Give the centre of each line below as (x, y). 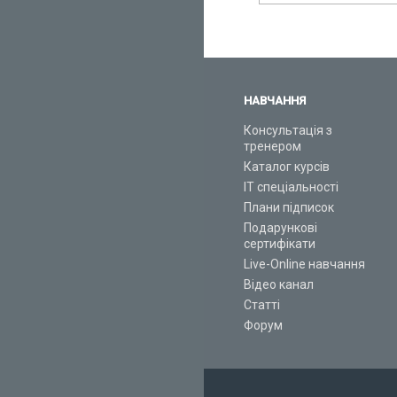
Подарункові (280, 228)
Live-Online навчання (304, 265)
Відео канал (279, 285)
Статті (262, 305)
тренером (272, 147)
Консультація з (288, 131)
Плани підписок (289, 208)
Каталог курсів (287, 167)
